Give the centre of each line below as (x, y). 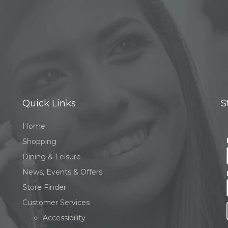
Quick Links (49, 103)
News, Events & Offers (62, 172)
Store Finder (44, 187)
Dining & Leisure (52, 157)
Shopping (39, 141)
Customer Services (56, 203)
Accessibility (64, 218)
